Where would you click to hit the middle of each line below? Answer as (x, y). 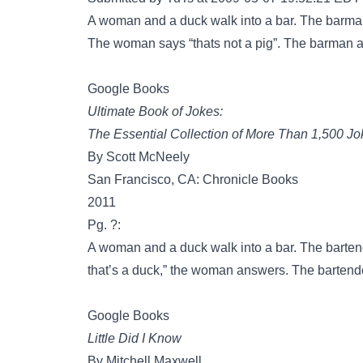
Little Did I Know (135, 338)
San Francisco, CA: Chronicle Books (193, 179)
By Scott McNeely (139, 157)
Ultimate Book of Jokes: (155, 111)
